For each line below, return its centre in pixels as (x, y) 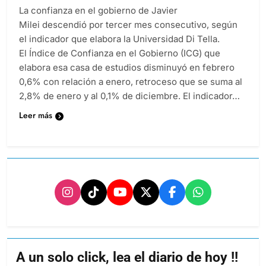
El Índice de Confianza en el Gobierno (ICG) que (120, 53)
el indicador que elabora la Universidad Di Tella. (119, 39)
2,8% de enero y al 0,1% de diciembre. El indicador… (129, 96)
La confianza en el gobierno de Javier (98, 11)
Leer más (36, 115)
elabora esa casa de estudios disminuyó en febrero (127, 68)
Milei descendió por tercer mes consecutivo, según (128, 25)
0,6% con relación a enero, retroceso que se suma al (131, 82)
